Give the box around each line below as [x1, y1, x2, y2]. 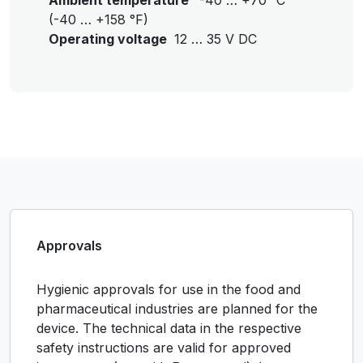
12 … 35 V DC [170, 31, 261, 47]
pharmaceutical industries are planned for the [36, 301, 318, 317]
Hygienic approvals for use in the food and [36, 281, 301, 297]
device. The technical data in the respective [36, 320, 301, 336]
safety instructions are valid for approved [36, 340, 291, 356]
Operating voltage [49, 31, 170, 47]
